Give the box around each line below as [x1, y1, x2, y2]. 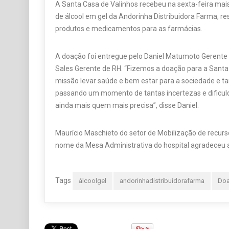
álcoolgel [79, 177, 106, 185]
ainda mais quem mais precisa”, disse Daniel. [55, 101, 199, 110]
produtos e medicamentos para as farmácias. [55, 25, 202, 33]
